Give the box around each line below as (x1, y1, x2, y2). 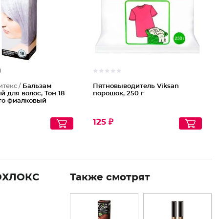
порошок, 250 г (93, 90, 145, 97)
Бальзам (22, 83, 52, 89)
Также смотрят (70, 173, 150, 182)
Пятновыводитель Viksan (93, 83, 179, 89)
